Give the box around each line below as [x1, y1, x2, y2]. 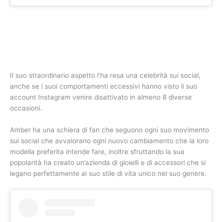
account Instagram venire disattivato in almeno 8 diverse [10, 93, 192, 102]
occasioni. [10, 104, 42, 112]
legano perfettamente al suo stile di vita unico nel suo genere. [10, 169, 207, 178]
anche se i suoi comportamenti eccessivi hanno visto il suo [10, 82, 197, 91]
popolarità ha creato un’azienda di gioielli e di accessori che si [10, 159, 206, 167]
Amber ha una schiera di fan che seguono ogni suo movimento [10, 126, 209, 134]
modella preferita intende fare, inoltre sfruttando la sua [10, 148, 184, 156]
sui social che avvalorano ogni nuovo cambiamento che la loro [10, 137, 209, 145]
